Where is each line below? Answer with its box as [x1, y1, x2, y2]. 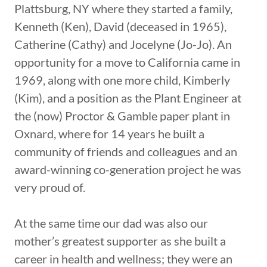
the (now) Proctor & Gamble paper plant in [14, 108, 230, 123]
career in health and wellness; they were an [14, 251, 232, 266]
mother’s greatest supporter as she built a [14, 233, 226, 248]
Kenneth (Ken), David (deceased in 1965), [14, 18, 226, 33]
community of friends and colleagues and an [14, 144, 237, 159]
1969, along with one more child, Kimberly [14, 72, 230, 87]
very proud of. [14, 179, 88, 194]
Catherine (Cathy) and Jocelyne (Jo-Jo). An [14, 36, 232, 51]
